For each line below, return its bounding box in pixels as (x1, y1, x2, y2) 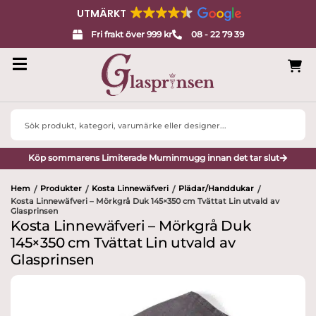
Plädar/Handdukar (178, 183, 254, 194)
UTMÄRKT (77, 6, 126, 20)
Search (10, 109, 43, 121)
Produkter (40, 183, 82, 194)
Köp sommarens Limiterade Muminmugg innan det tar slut (28, 152, 279, 163)
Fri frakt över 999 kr (91, 29, 172, 39)
